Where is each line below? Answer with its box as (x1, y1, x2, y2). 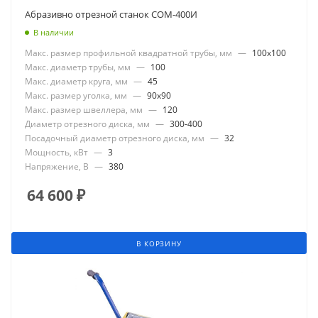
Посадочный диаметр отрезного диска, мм (25, 131, 204, 144)
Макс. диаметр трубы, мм (25, 60, 131, 73)
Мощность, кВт (25, 146, 88, 158)
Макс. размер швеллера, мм (25, 103, 143, 116)
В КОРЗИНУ (136, 238, 182, 248)
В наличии (33, 26, 74, 38)
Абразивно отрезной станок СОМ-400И (25, 7, 197, 21)
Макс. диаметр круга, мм (25, 75, 128, 87)
